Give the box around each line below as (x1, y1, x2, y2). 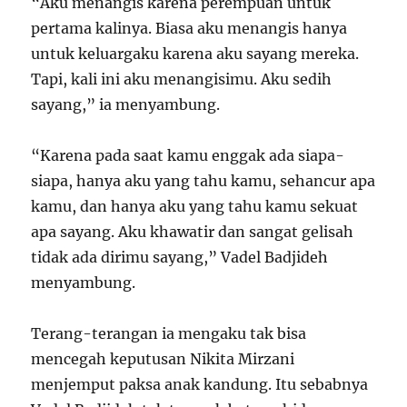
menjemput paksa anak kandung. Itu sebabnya (31, 375, 369, 394)
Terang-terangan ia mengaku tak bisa (31, 324, 307, 343)
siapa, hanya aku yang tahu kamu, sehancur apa (31, 172, 376, 191)
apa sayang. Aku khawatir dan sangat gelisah (31, 223, 354, 242)
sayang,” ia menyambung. (31, 95, 221, 114)
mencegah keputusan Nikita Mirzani (31, 350, 295, 369)
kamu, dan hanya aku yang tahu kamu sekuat (31, 197, 359, 216)
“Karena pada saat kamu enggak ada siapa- (31, 146, 345, 165)
